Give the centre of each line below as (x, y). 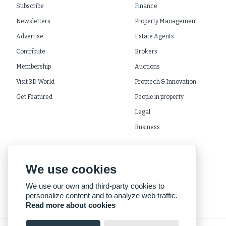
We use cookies (71, 169)
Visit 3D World (36, 82)
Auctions (147, 67)
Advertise (30, 36)
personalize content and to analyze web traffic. (102, 195)
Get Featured (35, 97)
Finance (146, 6)
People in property (159, 97)
